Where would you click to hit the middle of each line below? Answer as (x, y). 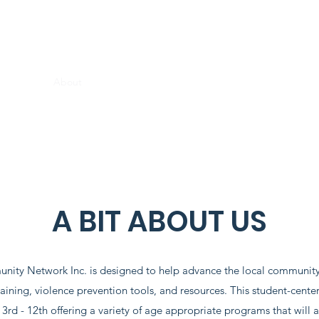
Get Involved (182, 82)
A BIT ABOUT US (159, 221)
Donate (291, 82)
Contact (242, 82)
